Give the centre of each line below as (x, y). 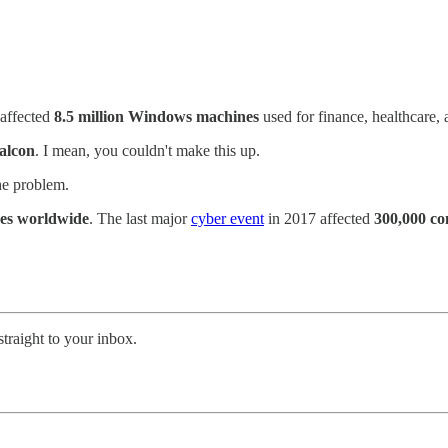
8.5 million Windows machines (156, 116)
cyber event (227, 218)
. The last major (140, 218)
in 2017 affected (319, 218)
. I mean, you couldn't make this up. (147, 150)
